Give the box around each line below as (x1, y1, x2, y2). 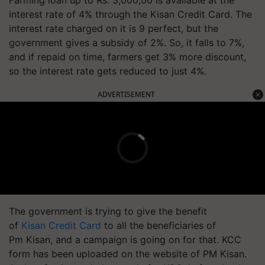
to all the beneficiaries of (101, 219, 216, 231)
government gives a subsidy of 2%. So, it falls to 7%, (9, 36, 244, 49)
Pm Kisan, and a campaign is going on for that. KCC (9, 233, 241, 245)
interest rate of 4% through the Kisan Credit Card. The (9, 8, 252, 20)
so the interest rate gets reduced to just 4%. (9, 64, 209, 77)
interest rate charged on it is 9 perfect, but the (9, 22, 218, 34)
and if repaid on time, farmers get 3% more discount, (9, 50, 246, 63)
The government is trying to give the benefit (9, 205, 207, 217)
